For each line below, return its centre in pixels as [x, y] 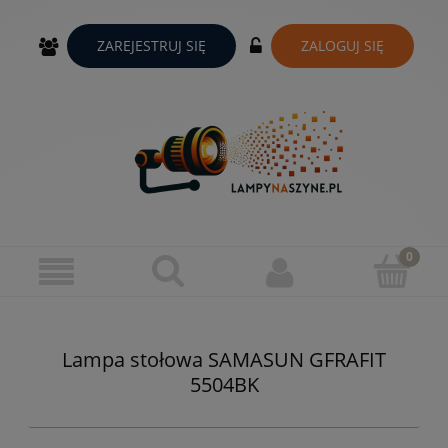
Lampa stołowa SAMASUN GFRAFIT [224, 360]
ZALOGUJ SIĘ [342, 45]
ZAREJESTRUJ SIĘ [151, 45]
